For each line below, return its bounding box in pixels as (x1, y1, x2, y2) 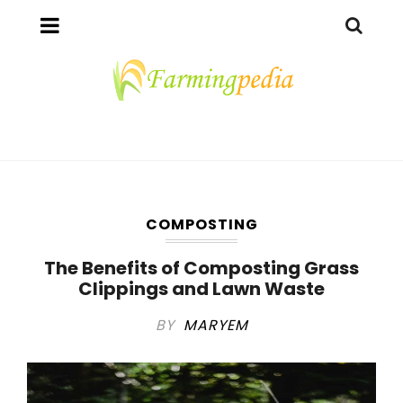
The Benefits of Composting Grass (44, 255, 359, 281)
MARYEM (183, 315, 248, 336)
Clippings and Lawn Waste (78, 275, 325, 301)
